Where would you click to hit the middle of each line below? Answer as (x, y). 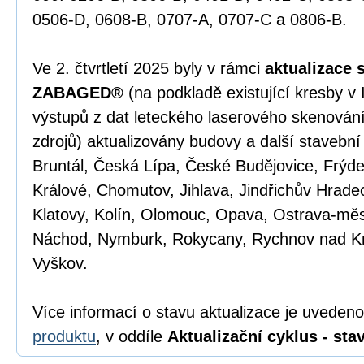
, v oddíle (132, 336)
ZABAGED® (78, 93)
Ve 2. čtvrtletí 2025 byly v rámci (149, 68)
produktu (64, 336)
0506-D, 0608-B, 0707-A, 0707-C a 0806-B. (190, 19)
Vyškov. (60, 263)
